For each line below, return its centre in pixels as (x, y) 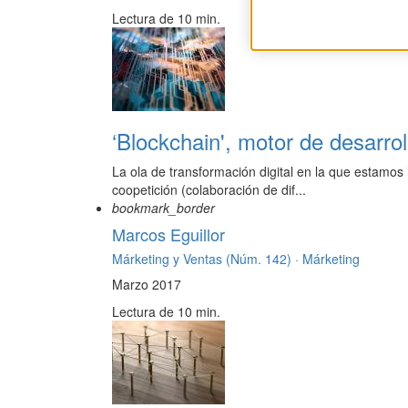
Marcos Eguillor (168, 235)
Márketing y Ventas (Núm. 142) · (207, 259)
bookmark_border (163, 208)
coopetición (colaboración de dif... (209, 190)
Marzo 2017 (147, 285)
